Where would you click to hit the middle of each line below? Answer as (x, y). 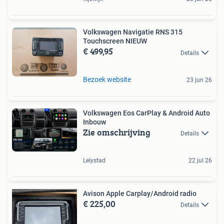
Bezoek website (107, 79)
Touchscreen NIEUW (115, 41)
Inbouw (94, 122)
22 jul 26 (200, 160)
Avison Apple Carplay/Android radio (140, 193)
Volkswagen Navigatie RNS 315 (133, 32)
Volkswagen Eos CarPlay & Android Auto (146, 113)
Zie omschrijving (117, 132)
